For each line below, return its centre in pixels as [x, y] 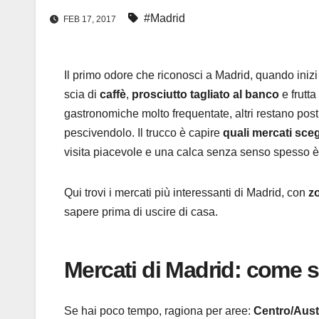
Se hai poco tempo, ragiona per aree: [159, 310]
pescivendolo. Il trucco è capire [143, 133]
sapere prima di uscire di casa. [141, 212]
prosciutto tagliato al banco [205, 95]
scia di [82, 95]
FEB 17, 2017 [90, 20]
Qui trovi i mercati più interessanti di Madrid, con [186, 193]
